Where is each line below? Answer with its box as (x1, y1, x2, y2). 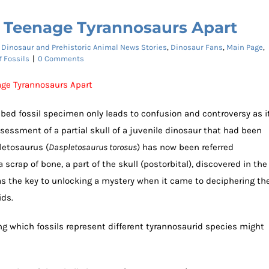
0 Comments (38, 53, 84, 63)
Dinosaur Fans (171, 42, 223, 52)
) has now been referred (137, 141, 234, 153)
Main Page (226, 42, 263, 52)
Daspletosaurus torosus (49, 141, 137, 153)
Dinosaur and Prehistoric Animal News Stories (1, 42, 167, 52)
